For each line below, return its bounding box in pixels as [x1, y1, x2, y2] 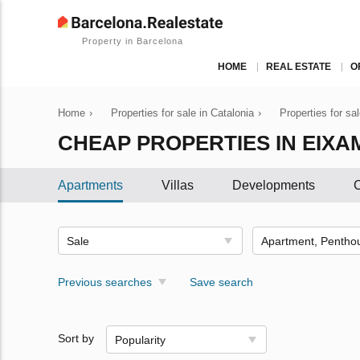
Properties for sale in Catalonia [111, 107, 254, 119]
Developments [232, 178, 315, 192]
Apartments [58, 178, 123, 192]
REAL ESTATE [266, 61, 331, 72]
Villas [162, 178, 194, 192]
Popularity [115, 333, 166, 346]
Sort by [58, 332, 94, 346]
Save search [189, 276, 253, 288]
